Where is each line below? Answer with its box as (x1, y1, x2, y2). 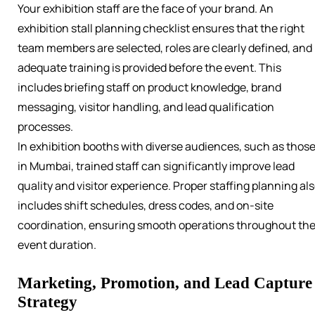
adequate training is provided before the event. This (18, 60, 281, 76)
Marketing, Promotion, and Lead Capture (18, 274, 312, 292)
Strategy (18, 292, 77, 311)
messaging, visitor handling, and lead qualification (18, 99, 274, 115)
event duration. (18, 237, 96, 253)
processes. (18, 119, 73, 135)
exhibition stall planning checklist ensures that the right (18, 20, 304, 37)
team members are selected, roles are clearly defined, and (18, 40, 312, 56)
